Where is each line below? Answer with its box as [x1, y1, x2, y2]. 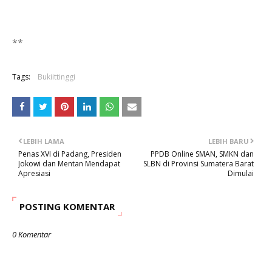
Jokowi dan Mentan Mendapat [18, 158, 120, 169]
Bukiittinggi [38, 72, 75, 82]
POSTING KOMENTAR [19, 200, 115, 212]
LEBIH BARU [208, 137, 249, 146]
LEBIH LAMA [23, 137, 64, 146]
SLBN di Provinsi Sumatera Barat [143, 158, 254, 169]
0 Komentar [12, 229, 51, 240]
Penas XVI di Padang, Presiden [18, 149, 121, 159]
